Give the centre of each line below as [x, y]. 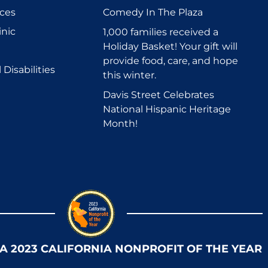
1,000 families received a [161, 32]
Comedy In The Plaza [153, 12]
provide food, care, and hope [170, 60]
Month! [120, 123]
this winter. [130, 75]
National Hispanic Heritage [167, 109]
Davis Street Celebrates [159, 95]
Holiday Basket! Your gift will [170, 46]
